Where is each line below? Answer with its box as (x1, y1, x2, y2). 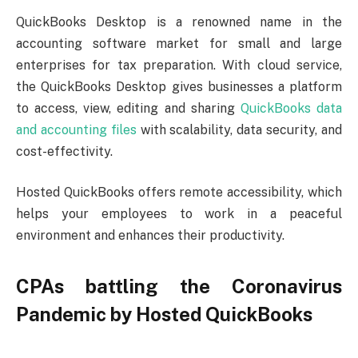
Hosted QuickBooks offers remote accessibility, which (16, 185, 342, 201)
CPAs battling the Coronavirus (16, 274, 342, 297)
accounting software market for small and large (16, 35, 342, 51)
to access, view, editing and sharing (16, 100, 241, 116)
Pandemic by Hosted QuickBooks (16, 302, 312, 325)
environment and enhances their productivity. (16, 228, 284, 244)
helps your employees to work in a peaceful (16, 206, 342, 222)
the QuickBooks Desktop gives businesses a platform (16, 78, 342, 94)
